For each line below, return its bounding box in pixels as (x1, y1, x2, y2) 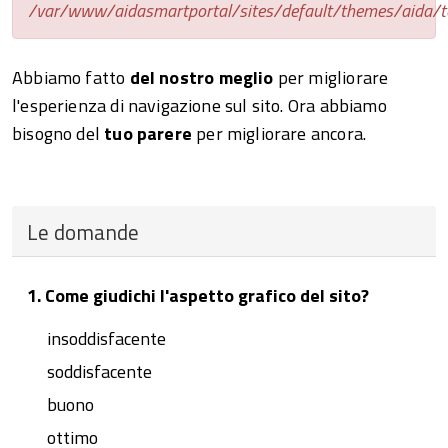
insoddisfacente (47, 325, 166, 352)
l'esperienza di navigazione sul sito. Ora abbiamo (12, 92, 387, 119)
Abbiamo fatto (12, 64, 130, 91)
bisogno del (12, 120, 100, 147)
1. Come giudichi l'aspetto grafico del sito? (27, 282, 369, 309)
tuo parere (99, 120, 192, 147)
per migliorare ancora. (191, 120, 367, 147)
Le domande (27, 216, 139, 248)
